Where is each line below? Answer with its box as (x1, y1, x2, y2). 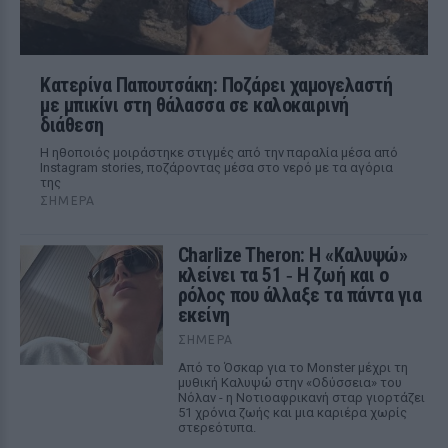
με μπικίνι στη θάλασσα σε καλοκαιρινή (40, 93, 349, 117)
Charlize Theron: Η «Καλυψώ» (177, 243, 408, 267)
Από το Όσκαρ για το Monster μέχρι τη (177, 360, 408, 375)
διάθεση (40, 113, 104, 137)
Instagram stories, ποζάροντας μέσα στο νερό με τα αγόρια (40, 160, 393, 175)
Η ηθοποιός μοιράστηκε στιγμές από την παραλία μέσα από (40, 145, 398, 160)
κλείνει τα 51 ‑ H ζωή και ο (177, 263, 389, 287)
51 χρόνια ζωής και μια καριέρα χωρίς (177, 405, 407, 420)
